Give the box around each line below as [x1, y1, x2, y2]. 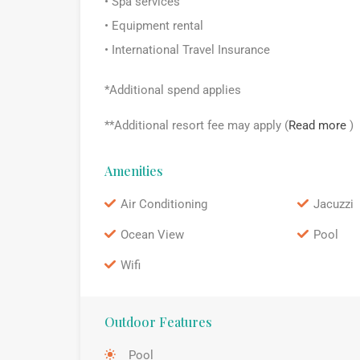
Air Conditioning [121, 196, 207, 211]
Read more [288, 117, 350, 133]
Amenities [104, 162, 163, 179]
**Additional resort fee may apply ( [104, 117, 288, 133]
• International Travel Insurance [104, 42, 270, 57]
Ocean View [121, 227, 184, 242]
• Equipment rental [104, 18, 203, 33]
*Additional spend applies [104, 82, 241, 97]
